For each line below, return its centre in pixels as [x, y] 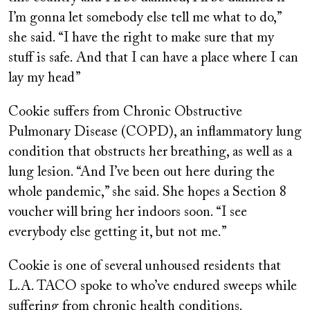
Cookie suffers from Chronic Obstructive [125, 112]
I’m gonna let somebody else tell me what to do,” [145, 18]
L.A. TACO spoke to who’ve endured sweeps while [153, 287]
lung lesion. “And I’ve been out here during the [142, 173]
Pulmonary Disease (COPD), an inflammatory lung [155, 133]
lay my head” [45, 79]
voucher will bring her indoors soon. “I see [128, 213]
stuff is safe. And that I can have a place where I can [153, 58]
